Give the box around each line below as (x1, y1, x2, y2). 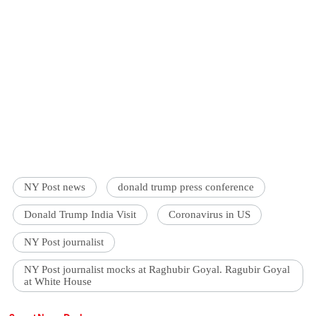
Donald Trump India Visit (24, 209, 137, 221)
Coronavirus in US (169, 209, 251, 221)
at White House (24, 276, 92, 288)
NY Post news (24, 181, 86, 193)
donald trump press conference (118, 181, 255, 193)
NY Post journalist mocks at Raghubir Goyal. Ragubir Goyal (24, 264, 291, 276)
